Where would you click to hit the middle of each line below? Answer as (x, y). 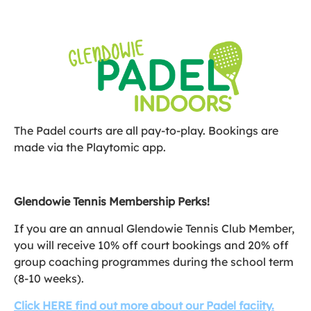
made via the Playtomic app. (90, 148)
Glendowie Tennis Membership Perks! (112, 202)
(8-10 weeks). (49, 279)
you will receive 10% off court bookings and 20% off (151, 245)
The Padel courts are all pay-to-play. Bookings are (146, 131)
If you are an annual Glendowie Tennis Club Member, (154, 229)
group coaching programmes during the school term (154, 262)
